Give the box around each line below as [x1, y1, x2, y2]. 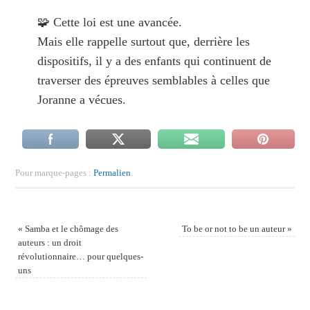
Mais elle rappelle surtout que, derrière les [37, 34, 250, 48]
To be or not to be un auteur [182, 223, 288, 234]
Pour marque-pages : [15, 167, 93, 178]
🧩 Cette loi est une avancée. [37, 15, 182, 29]
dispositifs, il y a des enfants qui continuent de [37, 53, 271, 68]
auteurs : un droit [17, 237, 82, 248]
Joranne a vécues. [37, 92, 126, 107]
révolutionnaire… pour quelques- [17, 250, 143, 262]
